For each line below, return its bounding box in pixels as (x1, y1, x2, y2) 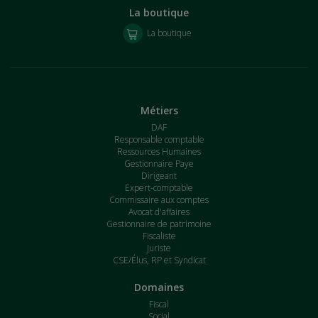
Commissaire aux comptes (109, 193, 209, 206)
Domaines (134, 280, 184, 294)
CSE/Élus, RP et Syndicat (112, 253, 206, 266)
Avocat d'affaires (128, 205, 190, 218)
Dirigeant (141, 169, 177, 182)
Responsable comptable (114, 133, 204, 146)
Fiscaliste (142, 229, 176, 242)
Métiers (140, 103, 178, 117)
